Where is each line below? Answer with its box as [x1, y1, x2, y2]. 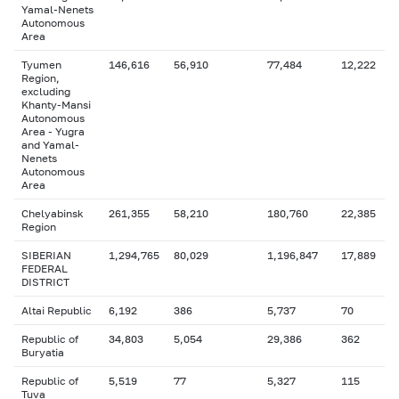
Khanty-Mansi [21, 98, 91, 111]
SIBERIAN [21, 248, 71, 262]
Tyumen [21, 58, 61, 71]
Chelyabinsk [21, 207, 84, 220]
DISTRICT [21, 275, 69, 289]
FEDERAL [21, 262, 68, 275]
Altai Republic [21, 304, 92, 317]
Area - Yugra [21, 125, 85, 138]
